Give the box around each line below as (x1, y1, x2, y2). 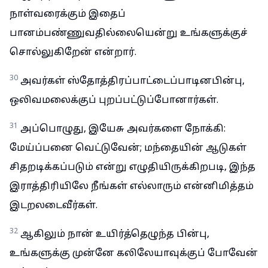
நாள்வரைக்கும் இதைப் (10, 8, 126, 20)
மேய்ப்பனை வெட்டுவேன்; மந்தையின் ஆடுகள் (10, 142, 246, 154)
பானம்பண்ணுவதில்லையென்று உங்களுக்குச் (10, 28, 248, 39)
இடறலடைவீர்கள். (10, 200, 98, 212)
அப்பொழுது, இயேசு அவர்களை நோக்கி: (20, 123, 226, 135)
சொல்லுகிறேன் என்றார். (10, 47, 136, 59)
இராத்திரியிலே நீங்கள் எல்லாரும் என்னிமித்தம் (10, 181, 254, 193)
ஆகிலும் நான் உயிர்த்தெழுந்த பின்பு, (20, 229, 209, 240)
